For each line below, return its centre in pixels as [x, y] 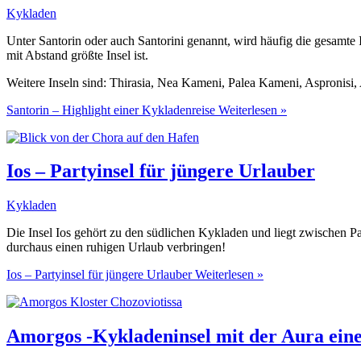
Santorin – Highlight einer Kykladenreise [111, 110]
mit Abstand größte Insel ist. [77, 55]
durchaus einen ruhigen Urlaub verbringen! [116, 247]
